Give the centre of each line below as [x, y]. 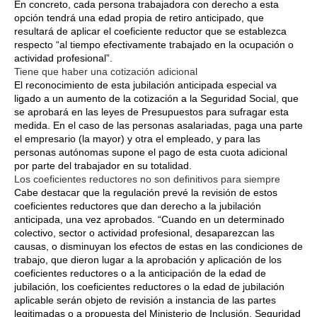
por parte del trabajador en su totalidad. [103, 165]
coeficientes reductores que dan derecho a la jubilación [138, 206]
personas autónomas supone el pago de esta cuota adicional [151, 152]
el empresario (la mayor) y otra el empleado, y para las [137, 138]
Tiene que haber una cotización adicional [106, 71]
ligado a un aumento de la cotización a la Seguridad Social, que [156, 98]
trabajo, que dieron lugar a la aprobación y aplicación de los [148, 259]
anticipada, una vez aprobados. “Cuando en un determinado [149, 219]
